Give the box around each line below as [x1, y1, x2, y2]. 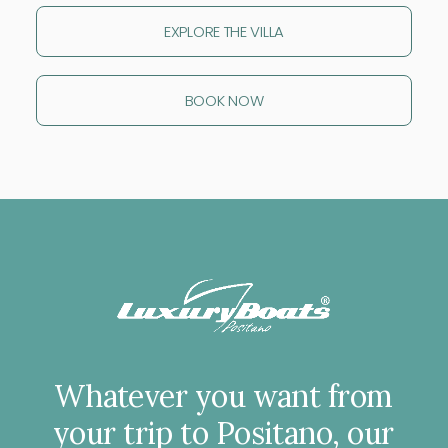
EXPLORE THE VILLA [164, 21, 284, 42]
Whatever [53, 377, 188, 415]
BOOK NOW [184, 90, 264, 111]
